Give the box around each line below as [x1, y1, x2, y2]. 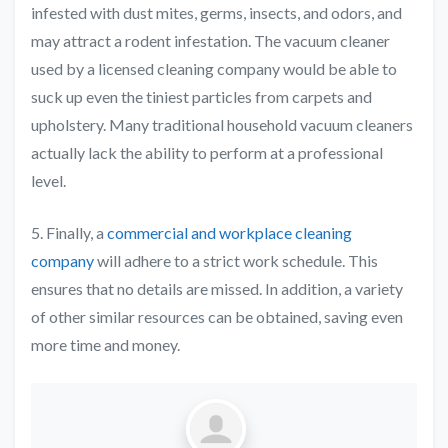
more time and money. [31, 335, 180, 355]
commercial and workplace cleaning [107, 223, 352, 243]
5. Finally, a [31, 223, 107, 243]
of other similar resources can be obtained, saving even [31, 307, 403, 327]
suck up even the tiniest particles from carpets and [31, 87, 372, 107]
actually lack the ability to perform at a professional [31, 143, 383, 163]
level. [31, 171, 66, 191]
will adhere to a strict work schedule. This [94, 251, 378, 271]
